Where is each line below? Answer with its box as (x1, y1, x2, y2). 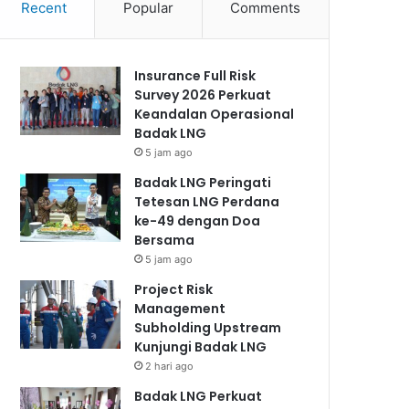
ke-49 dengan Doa (134, 212, 261, 231)
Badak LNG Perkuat (134, 387, 263, 406)
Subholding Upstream (134, 319, 282, 338)
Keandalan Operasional (134, 105, 295, 124)
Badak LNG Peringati (134, 173, 272, 193)
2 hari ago (145, 360, 194, 373)
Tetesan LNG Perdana (134, 193, 280, 212)
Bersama (134, 231, 195, 250)
